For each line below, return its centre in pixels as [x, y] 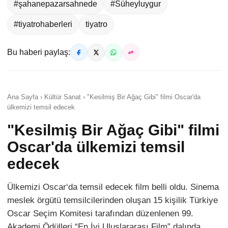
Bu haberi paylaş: [39, 52]
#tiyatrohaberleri [43, 24]
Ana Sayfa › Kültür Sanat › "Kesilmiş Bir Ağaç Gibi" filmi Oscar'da [104, 97]
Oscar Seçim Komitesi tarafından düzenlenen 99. [100, 214]
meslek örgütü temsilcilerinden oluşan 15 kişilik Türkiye [112, 201]
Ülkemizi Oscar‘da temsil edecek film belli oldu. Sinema [113, 187]
